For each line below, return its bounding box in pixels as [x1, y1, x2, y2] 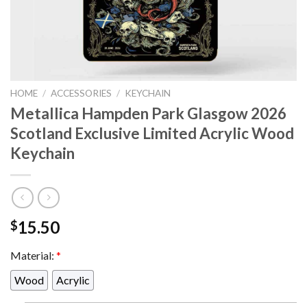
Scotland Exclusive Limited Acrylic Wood [10, 123, 294, 143]
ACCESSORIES [51, 88, 112, 99]
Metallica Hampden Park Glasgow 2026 [10, 103, 286, 123]
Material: [10, 249, 56, 262]
